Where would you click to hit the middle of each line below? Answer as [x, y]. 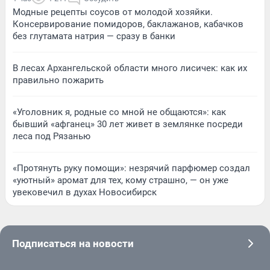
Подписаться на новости [73, 243]
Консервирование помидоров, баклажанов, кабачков [128, 24]
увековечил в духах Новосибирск [85, 192]
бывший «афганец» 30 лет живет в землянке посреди [128, 124]
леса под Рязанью [52, 136]
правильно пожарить [58, 80]
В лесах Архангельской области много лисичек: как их [130, 68]
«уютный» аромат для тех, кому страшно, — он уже [121, 180]
